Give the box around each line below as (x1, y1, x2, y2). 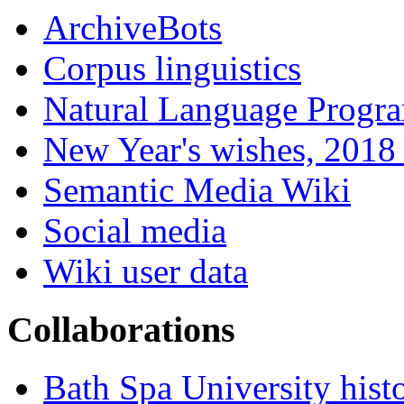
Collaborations (7, 308, 235, 350)
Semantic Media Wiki (43, 170, 351, 209)
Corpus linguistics (43, 48, 301, 87)
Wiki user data (43, 251, 248, 290)
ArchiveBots (43, 7, 222, 47)
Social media (43, 210, 226, 250)
